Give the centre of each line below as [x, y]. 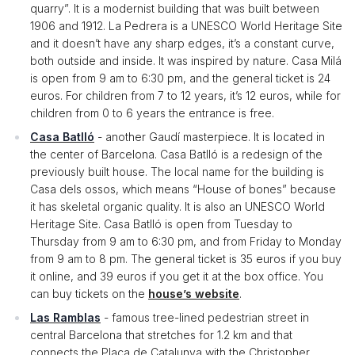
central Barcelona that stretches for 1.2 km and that [161, 335]
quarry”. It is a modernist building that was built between [175, 8]
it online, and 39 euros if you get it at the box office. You [177, 276]
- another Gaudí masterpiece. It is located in [210, 137]
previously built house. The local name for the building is [177, 172]
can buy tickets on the [89, 294]
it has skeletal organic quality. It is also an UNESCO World [177, 206]
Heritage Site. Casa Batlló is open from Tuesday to [161, 224]
